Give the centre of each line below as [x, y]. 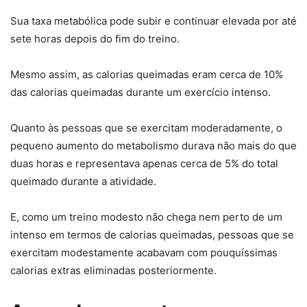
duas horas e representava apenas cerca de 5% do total [144, 163]
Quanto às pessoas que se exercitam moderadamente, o [146, 127]
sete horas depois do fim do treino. [95, 38]
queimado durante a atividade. [83, 181]
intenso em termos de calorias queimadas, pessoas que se [152, 234]
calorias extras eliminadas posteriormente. [113, 270]
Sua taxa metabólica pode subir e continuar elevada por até [153, 21]
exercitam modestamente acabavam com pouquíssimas [144, 252]
